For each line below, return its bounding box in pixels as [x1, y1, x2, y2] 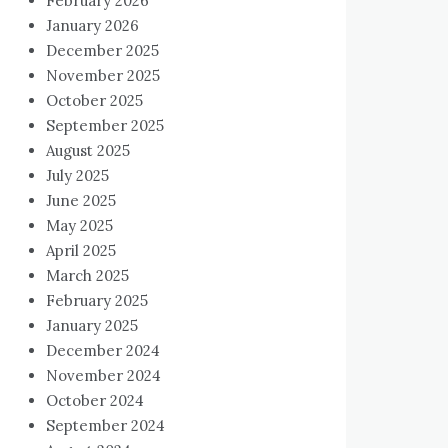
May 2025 [46, 216, 113, 235]
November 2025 [46, 66, 160, 85]
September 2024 [46, 416, 165, 435]
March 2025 [46, 266, 129, 285]
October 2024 [46, 391, 144, 410]
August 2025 [46, 141, 130, 160]
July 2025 [46, 166, 109, 185]
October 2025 [46, 91, 143, 110]
